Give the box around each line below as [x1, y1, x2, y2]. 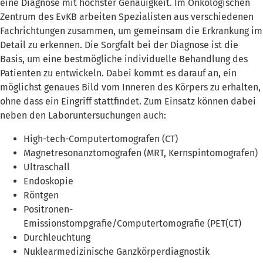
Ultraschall [23, 161, 70, 173]
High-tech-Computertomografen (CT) [23, 133, 178, 144]
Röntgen [23, 189, 59, 201]
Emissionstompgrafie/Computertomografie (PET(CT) [23, 217, 241, 229]
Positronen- [23, 203, 73, 215]
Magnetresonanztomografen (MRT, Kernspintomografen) [23, 147, 258, 159]
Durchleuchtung [23, 231, 90, 243]
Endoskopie [23, 175, 73, 187]
